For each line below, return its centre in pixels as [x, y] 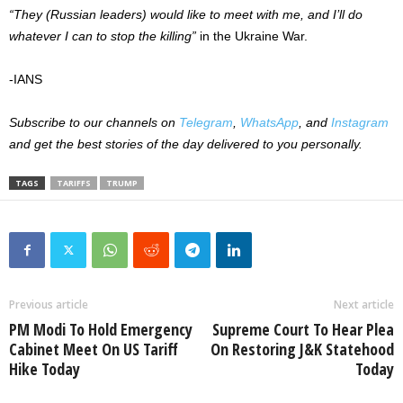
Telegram [206, 122]
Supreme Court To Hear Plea [303, 329]
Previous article [49, 304]
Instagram [360, 122]
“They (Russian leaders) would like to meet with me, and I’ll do [186, 14]
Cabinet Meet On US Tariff [94, 349]
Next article [364, 304]
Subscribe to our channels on [94, 122]
